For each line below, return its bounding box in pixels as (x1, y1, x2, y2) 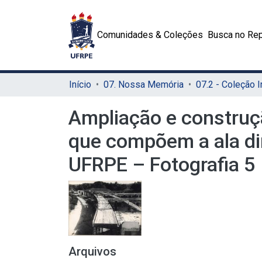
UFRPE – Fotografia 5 (68, 153, 255, 176)
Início (69, 79, 91, 90)
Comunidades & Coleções (97, 29, 204, 40)
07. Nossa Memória (104, 79, 184, 90)
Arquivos (68, 244, 116, 258)
